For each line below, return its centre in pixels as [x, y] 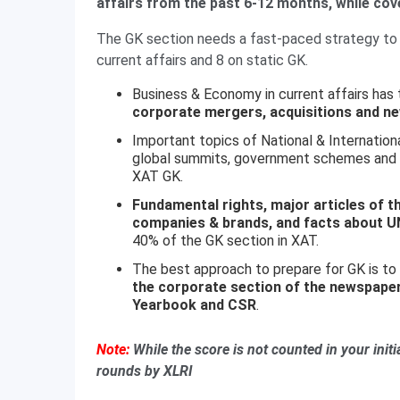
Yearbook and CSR [194, 305]
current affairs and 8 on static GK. [202, 60]
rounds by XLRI [145, 371]
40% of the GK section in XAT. [225, 241]
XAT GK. [158, 176]
